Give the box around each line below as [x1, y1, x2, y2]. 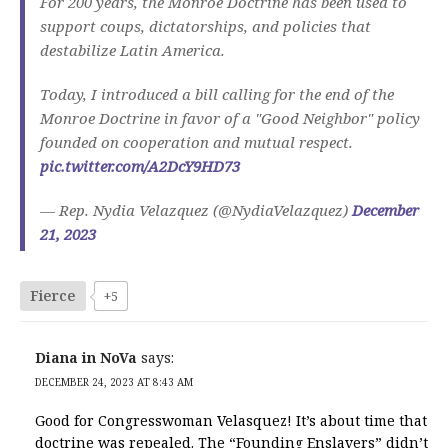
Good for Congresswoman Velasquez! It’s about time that [35, 410, 427, 430]
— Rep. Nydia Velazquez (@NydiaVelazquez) [40, 199, 352, 220]
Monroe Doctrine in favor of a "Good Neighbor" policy [40, 107, 420, 128]
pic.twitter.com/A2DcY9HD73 [40, 155, 240, 176]
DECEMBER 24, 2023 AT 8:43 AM [35, 374, 193, 389]
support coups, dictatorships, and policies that [40, 15, 371, 36]
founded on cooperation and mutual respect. [40, 131, 353, 152]
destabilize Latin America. [40, 39, 225, 60]
